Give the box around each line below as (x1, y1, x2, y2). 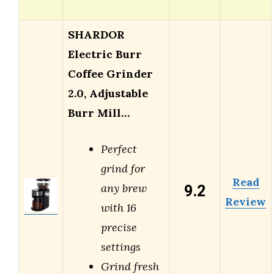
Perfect (101, 142, 137, 157)
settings (101, 240, 141, 254)
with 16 (101, 201, 136, 215)
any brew (101, 181, 147, 196)
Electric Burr (68, 47, 142, 62)
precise (101, 220, 137, 235)
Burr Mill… (68, 106, 130, 120)
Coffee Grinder (68, 67, 153, 81)
